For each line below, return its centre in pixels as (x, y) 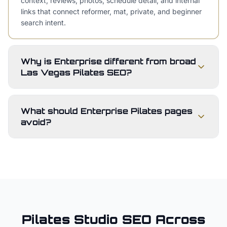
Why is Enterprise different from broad (108, 61)
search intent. (43, 23)
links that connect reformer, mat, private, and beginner (111, 11)
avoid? (36, 122)
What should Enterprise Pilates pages (107, 111)
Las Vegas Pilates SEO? (76, 72)
